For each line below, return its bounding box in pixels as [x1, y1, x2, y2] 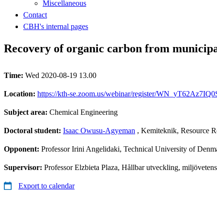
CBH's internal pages [23, 22, 88, 31]
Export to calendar [18, 181, 75, 190]
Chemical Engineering [49, 108, 118, 116]
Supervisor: [4, 163, 44, 171]
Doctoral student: [4, 126, 63, 135]
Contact [23, 10, 47, 19]
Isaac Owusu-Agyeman [63, 126, 135, 135]
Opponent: [4, 144, 41, 153]
